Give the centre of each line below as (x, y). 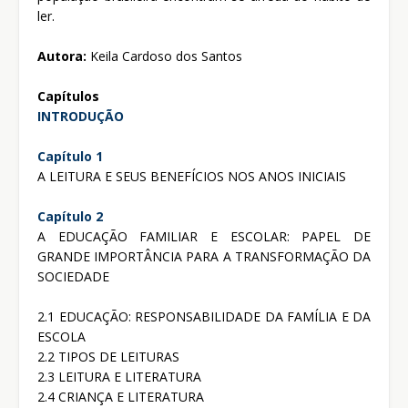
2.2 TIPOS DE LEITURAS (108, 356)
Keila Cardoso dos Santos (166, 56)
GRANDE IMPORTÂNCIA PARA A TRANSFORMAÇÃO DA (204, 256)
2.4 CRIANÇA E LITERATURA (121, 396)
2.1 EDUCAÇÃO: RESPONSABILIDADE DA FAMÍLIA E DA (204, 316)
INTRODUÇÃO (81, 116)
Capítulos (68, 96)
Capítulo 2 (70, 216)
